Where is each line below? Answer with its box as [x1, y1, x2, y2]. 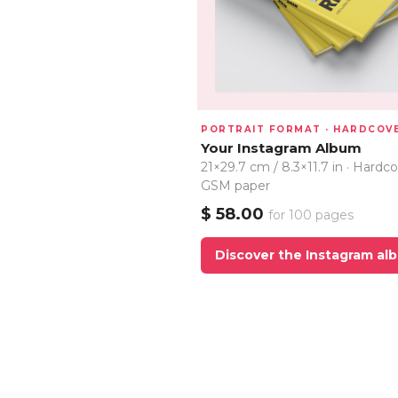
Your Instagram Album [201, 139, 362, 156]
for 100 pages [268, 206, 354, 223]
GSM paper [201, 177, 270, 194]
